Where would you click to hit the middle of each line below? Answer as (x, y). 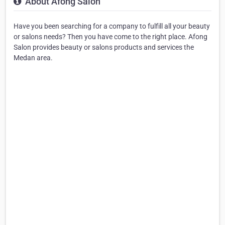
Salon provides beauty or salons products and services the (104, 47)
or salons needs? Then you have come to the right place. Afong (110, 36)
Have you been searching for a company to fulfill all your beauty (112, 26)
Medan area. (33, 58)
